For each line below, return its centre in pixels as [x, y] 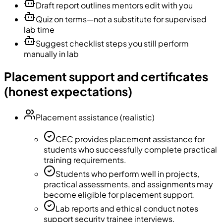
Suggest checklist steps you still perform [112, 43]
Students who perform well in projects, [127, 173]
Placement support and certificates [106, 76]
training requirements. [85, 160]
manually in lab [51, 54]
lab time [39, 29]
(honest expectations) [68, 91]
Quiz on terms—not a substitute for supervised [121, 19]
